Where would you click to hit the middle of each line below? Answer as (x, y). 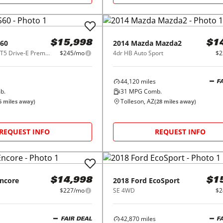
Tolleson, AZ (137, 101)
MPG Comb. (144, 91)
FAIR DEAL (76, 219)
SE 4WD (124, 190)
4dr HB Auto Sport (138, 53)
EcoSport (164, 180)
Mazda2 (168, 43)
